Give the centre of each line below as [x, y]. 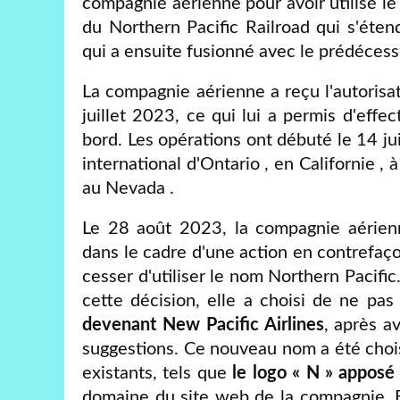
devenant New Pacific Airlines [203, 325]
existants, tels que [158, 373]
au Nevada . [130, 188]
